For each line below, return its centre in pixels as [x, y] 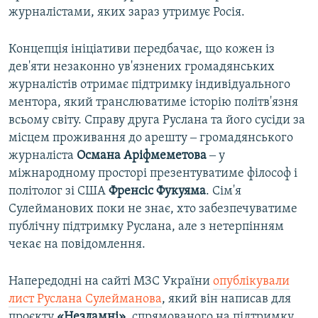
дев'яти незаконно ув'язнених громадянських [142, 67]
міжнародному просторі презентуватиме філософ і [153, 174]
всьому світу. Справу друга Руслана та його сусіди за [157, 121]
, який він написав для [226, 300]
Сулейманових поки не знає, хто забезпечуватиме [153, 209]
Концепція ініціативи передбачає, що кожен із [142, 50]
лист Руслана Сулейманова [85, 300]
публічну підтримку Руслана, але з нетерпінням [146, 227]
